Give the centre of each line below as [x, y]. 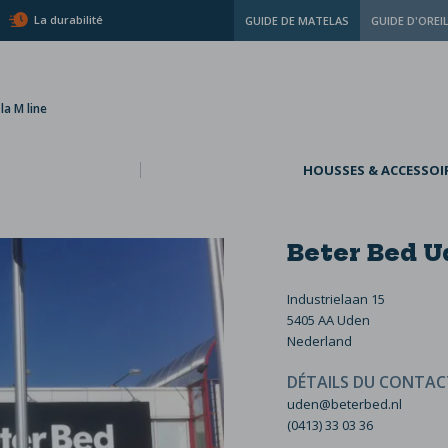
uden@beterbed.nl [344, 403]
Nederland [319, 341]
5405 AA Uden [328, 320]
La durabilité [68, 19]
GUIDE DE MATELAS [297, 20]
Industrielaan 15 [335, 299]
